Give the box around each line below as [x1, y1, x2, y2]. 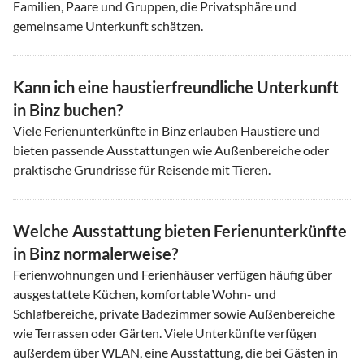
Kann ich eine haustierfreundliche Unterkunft [13, 76, 339, 97]
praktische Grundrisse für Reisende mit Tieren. [13, 161, 271, 177]
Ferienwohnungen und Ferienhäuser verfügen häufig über [13, 266, 332, 282]
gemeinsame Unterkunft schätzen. [13, 17, 203, 33]
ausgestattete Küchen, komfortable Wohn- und [13, 285, 276, 301]
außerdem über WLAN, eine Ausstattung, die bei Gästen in [13, 344, 338, 360]
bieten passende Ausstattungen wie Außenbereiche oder [13, 141, 329, 158]
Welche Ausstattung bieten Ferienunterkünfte [13, 220, 347, 240]
